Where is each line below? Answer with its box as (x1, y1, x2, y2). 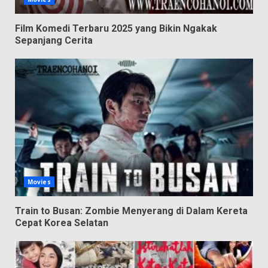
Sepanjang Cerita (15, 34, 93, 46)
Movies (28, 177, 51, 186)
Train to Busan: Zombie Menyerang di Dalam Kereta (15, 205, 248, 217)
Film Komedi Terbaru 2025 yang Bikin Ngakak (15, 22, 217, 34)
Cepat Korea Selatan (15, 217, 108, 229)
